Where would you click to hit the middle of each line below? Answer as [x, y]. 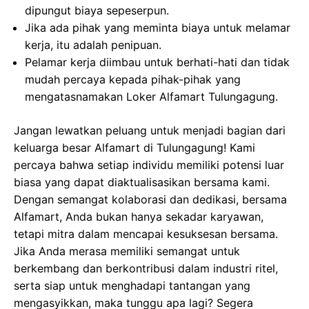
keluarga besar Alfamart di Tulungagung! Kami [134, 148]
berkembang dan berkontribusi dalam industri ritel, [146, 269]
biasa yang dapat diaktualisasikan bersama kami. [142, 182]
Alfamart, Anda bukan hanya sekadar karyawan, [139, 217]
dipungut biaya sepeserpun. [97, 11]
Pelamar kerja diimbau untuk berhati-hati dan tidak [157, 62]
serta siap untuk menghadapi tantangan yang [132, 286]
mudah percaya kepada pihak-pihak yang [133, 80]
